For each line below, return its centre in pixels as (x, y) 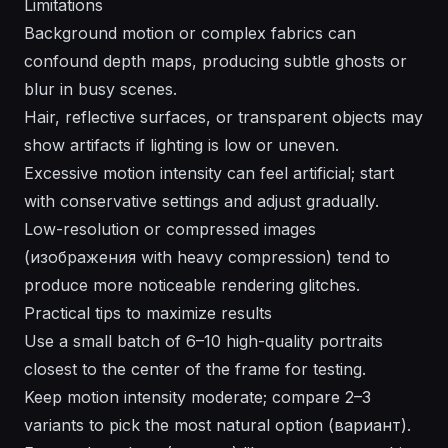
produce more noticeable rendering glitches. (192, 285)
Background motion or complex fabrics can (190, 33)
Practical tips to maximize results (148, 313)
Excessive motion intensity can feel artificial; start (209, 173)
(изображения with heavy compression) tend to (207, 257)
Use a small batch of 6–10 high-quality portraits (203, 341)
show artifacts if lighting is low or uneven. (181, 145)
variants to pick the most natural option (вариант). (217, 425)
